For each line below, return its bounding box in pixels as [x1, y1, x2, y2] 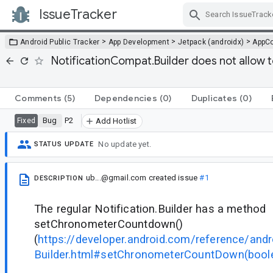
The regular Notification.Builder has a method [34, 202, 266, 215]
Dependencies [94, 92, 157, 104]
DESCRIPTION [34, 174, 83, 182]
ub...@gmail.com [85, 172, 147, 182]
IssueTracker [39, 6, 117, 23]
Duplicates [191, 92, 237, 104]
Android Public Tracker [20, 37, 100, 46]
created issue [146, 172, 200, 182]
